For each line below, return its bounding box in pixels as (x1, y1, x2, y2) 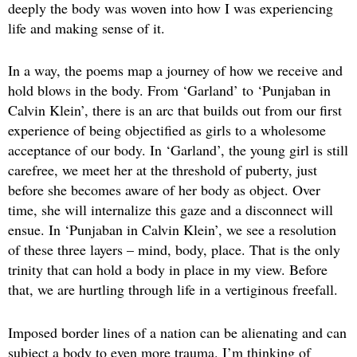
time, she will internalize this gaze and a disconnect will (8, 200, 333, 220)
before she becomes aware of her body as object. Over (8, 180, 320, 200)
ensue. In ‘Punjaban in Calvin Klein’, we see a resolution (8, 220, 336, 240)
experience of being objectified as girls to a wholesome (8, 120, 326, 140)
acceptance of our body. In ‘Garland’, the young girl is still (8, 140, 348, 160)
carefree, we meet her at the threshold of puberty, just (8, 160, 317, 180)
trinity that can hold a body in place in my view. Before (8, 260, 328, 280)
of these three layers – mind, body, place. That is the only (8, 240, 340, 260)
